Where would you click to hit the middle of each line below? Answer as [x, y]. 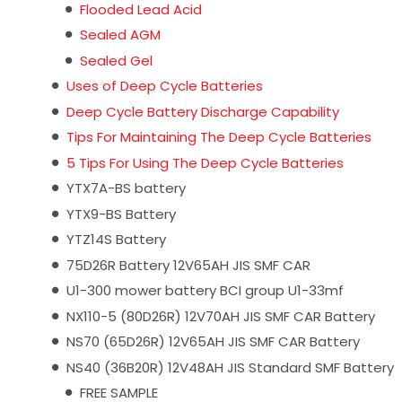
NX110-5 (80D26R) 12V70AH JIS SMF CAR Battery [221, 316]
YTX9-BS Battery [121, 214]
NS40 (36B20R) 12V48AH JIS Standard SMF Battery [230, 367]
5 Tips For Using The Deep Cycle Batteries [205, 162]
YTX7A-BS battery [126, 188]
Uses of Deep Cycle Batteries [165, 86]
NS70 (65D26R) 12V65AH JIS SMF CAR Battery [213, 341]
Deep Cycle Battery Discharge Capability [203, 111]
